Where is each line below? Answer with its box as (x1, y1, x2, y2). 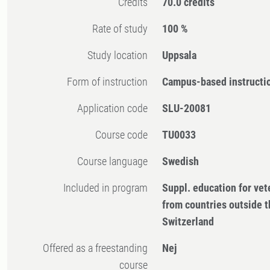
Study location (93, 49, 148, 62)
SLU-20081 (162, 102, 212, 115)
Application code (83, 102, 148, 115)
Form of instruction (72, 75, 148, 89)
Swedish (162, 155, 199, 168)
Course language (83, 155, 148, 168)
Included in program (66, 181, 148, 195)
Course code (101, 128, 148, 142)
